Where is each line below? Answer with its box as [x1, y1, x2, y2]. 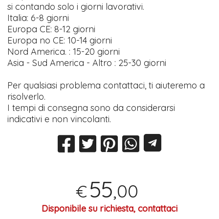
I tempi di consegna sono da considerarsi [7, 102, 175, 113]
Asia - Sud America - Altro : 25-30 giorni [7, 57, 167, 68]
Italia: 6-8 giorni [7, 12, 69, 23]
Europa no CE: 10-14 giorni [7, 34, 112, 46]
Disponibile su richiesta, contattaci [42, 202, 177, 214]
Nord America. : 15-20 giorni [7, 45, 120, 57]
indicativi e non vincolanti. [7, 113, 111, 125]
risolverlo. [7, 90, 46, 102]
